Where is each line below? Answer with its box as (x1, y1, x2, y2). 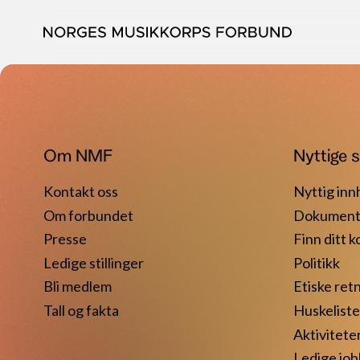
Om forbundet (43, 206, 133, 224)
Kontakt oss (43, 182, 118, 200)
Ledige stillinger (43, 253, 144, 272)
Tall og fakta (43, 301, 119, 319)
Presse (43, 230, 87, 248)
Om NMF (43, 145, 112, 165)
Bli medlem (43, 277, 112, 296)
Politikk (293, 253, 341, 272)
